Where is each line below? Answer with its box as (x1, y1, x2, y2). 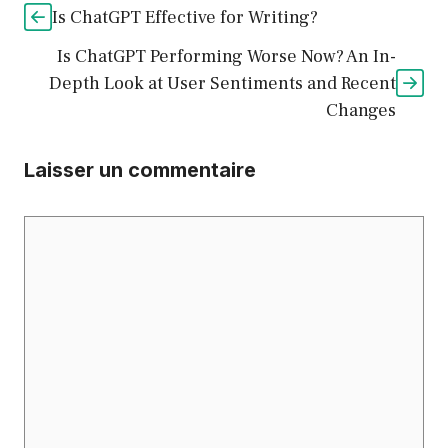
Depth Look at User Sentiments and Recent (49, 72, 396, 96)
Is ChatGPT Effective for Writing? (52, 6, 318, 30)
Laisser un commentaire (24, 158, 256, 183)
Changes (326, 99, 396, 123)
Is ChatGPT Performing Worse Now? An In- (57, 45, 396, 69)
